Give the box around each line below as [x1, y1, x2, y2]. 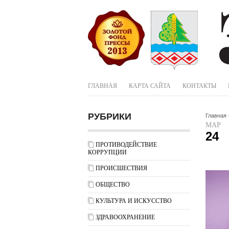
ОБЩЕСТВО [96, 181, 130, 188]
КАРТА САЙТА [129, 82, 171, 89]
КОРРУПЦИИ [88, 149, 127, 156]
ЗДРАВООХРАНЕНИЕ [96, 214, 155, 221]
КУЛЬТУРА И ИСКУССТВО [96, 197, 172, 204]
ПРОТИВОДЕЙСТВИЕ [96, 141, 157, 148]
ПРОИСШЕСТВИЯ [96, 165, 147, 172]
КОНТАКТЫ [182, 82, 216, 89]
